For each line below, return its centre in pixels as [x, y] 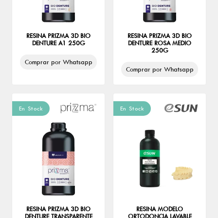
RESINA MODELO [160, 209]
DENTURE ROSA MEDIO [160, 43]
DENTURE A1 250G [58, 43]
